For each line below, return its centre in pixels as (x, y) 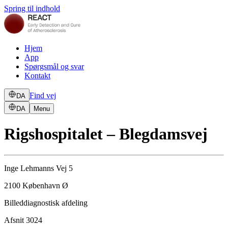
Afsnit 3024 (23, 220)
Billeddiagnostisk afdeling (46, 203)
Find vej (43, 95)
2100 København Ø (36, 185)
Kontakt (37, 76)
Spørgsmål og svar (54, 66)
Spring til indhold (32, 8)
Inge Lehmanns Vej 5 (38, 168)
